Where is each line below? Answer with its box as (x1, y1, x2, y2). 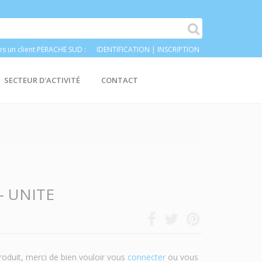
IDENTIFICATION (95, 44, 150, 54)
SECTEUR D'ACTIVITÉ (4, 75, 80, 85)
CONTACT (101, 75, 138, 85)
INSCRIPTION (157, 44, 199, 54)
